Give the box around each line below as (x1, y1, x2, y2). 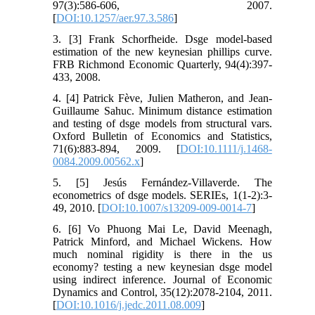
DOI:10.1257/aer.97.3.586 (56, 11, 174, 24)
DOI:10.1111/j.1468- (179, 142, 272, 155)
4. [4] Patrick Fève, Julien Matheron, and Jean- (53, 91, 272, 104)
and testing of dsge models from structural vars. (53, 117, 272, 129)
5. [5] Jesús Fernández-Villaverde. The (53, 176, 272, 188)
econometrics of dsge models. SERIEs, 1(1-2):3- (53, 188, 272, 201)
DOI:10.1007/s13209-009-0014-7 (101, 201, 252, 214)
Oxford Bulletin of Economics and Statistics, (53, 129, 272, 142)
